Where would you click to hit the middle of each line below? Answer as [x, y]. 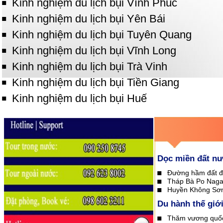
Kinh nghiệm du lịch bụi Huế [79, 98]
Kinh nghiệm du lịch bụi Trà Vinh [90, 66]
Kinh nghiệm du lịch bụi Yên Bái [89, 19]
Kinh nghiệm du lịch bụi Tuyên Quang [102, 35]
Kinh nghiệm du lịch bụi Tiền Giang [96, 82]
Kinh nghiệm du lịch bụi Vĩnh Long [94, 51]
